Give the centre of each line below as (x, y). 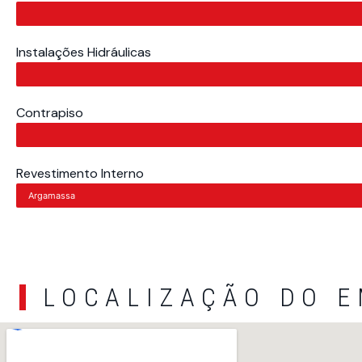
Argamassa (52, 196)
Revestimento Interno (80, 174)
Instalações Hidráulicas (84, 53)
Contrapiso (50, 113)
